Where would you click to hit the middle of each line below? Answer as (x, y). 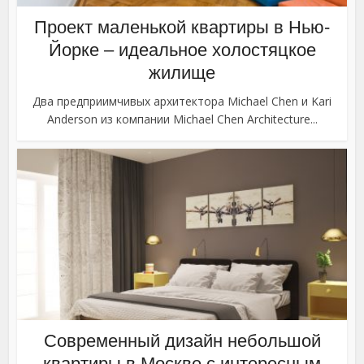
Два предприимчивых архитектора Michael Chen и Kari (182, 102)
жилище (182, 73)
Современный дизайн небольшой (182, 341)
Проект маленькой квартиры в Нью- (182, 28)
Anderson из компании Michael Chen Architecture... (182, 119)
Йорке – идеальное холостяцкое (182, 50)
